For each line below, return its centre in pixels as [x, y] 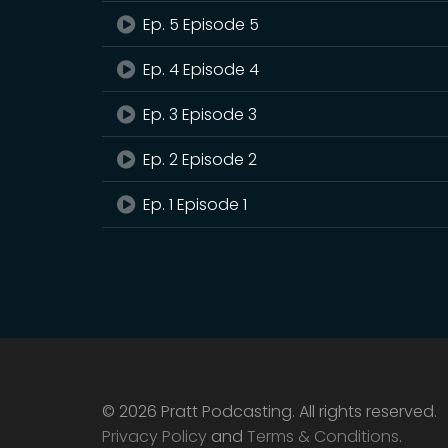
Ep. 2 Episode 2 [198, 159]
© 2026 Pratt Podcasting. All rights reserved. [269, 411]
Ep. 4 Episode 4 [199, 69]
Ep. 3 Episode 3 [198, 114]
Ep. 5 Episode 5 [199, 24]
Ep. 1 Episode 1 [193, 204]
